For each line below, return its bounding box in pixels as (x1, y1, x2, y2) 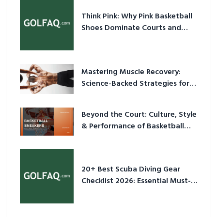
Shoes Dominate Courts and (81, 22, 182, 35)
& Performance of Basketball (81, 120, 185, 133)
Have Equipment (81, 186, 140, 200)
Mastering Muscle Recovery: (81, 65, 181, 78)
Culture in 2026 (81, 33, 136, 46)
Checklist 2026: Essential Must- (81, 175, 191, 188)
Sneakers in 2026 (81, 131, 142, 144)
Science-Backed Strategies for (81, 77, 190, 90)
